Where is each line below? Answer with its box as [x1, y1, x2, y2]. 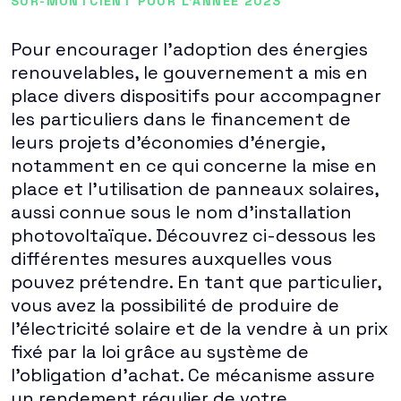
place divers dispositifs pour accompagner [11, 84, 381, 107]
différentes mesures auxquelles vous [11, 247, 332, 270]
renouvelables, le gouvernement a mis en [11, 61, 368, 84]
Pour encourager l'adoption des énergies [11, 38, 368, 61]
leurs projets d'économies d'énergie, [11, 131, 325, 154]
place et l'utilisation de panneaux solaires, [11, 177, 379, 200]
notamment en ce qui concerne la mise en [11, 154, 377, 177]
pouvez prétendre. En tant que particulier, [11, 270, 381, 294]
